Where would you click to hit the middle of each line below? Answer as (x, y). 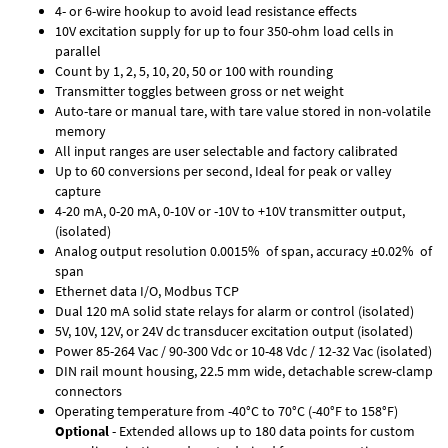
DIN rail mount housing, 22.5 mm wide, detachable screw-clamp (244, 370)
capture (78, 190)
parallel (78, 50)
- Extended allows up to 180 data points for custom (262, 430)
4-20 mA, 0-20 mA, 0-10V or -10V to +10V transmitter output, (230, 210)
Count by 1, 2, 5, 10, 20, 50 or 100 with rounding (194, 70)
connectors (88, 390)
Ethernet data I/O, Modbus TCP (147, 290)
